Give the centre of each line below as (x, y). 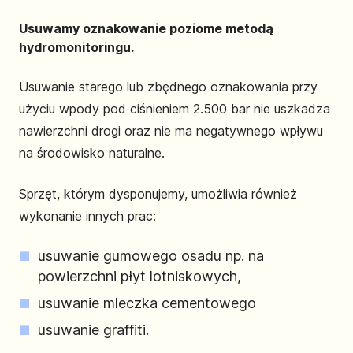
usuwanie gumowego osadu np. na (151, 256)
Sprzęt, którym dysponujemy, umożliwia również (158, 194)
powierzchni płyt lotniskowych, (139, 276)
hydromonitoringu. (76, 47)
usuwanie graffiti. (93, 330)
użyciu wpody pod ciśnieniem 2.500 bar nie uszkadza (175, 109)
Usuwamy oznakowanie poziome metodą (146, 28)
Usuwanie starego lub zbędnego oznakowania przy (168, 87)
